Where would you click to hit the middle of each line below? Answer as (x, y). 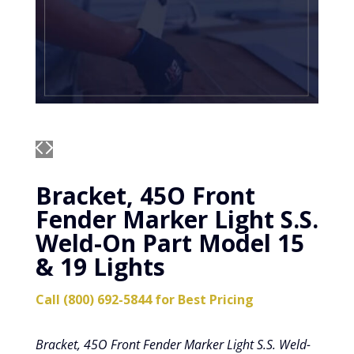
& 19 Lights (100, 267)
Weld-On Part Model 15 (169, 243)
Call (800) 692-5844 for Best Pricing (144, 300)
